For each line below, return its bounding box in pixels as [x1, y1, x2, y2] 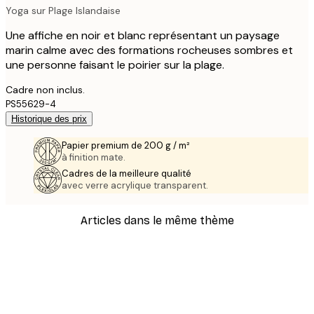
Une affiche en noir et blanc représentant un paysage [6, 27, 280, 43]
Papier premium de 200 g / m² [62, 139, 190, 151]
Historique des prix [11, 113, 87, 124]
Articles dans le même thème [80, 213, 234, 227]
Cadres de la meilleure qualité [62, 167, 191, 179]
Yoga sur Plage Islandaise [6, 4, 121, 17]
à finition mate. [62, 151, 125, 163]
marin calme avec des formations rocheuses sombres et [6, 42, 293, 57]
